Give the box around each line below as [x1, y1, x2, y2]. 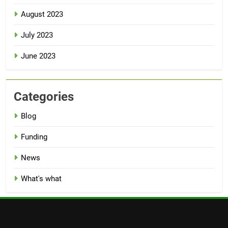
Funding [21, 132, 47, 141]
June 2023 [21, 51, 55, 61]
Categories [14, 89, 74, 104]
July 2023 [21, 30, 53, 40]
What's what [21, 174, 62, 183]
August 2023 [21, 9, 63, 19]
